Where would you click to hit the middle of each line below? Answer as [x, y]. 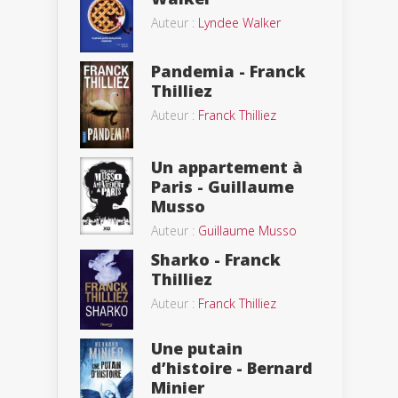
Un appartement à [227, 167]
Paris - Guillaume [223, 187]
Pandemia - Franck [228, 72]
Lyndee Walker [239, 23]
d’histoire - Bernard [232, 368]
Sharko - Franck [216, 260]
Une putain [197, 349]
